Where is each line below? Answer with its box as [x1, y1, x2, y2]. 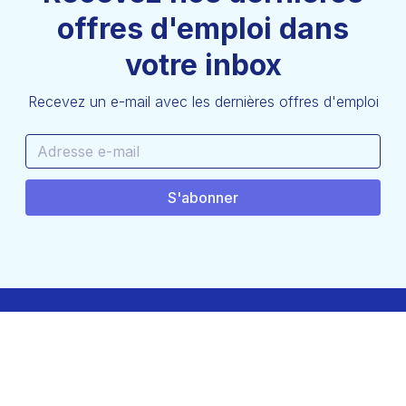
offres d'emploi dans [57, 11, 349, 47]
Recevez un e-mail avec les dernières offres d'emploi [27, 92, 379, 111]
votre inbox [124, 47, 282, 83]
